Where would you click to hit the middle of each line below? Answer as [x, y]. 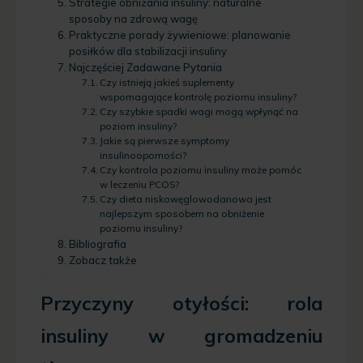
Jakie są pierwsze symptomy [164, 140]
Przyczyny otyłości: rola [181, 303]
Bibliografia [97, 243]
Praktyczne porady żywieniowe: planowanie [179, 34]
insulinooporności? [143, 155]
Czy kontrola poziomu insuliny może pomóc [200, 169]
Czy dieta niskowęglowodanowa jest [185, 199]
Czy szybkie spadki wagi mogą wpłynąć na [199, 111]
